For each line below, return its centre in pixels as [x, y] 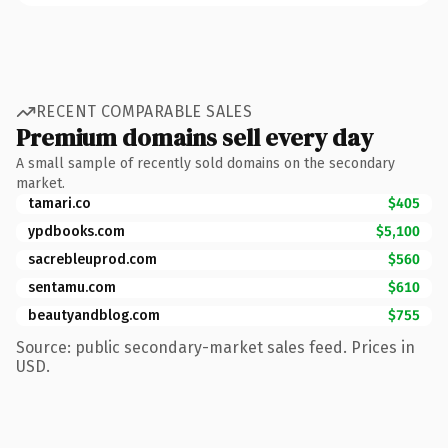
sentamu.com [72, 287]
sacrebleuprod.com [92, 259]
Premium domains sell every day [194, 137]
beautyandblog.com [94, 315]
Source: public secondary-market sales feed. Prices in [215, 347]
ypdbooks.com [76, 231]
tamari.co [59, 203]
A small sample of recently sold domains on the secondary [205, 163]
